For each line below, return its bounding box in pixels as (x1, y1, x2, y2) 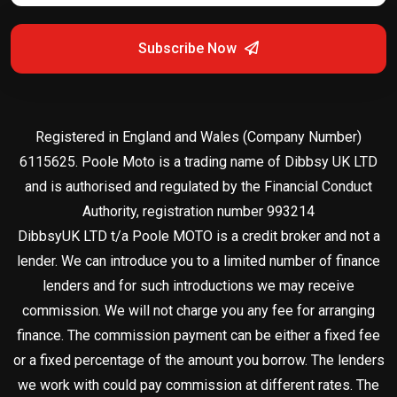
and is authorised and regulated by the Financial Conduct (25, 177, 372, 195)
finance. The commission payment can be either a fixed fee (17, 326, 380, 344)
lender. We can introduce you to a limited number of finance (17, 252, 380, 269)
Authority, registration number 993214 (82, 202, 315, 220)
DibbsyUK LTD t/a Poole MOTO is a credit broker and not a (17, 227, 380, 245)
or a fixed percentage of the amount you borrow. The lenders (12, 351, 385, 369)
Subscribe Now (138, 39, 240, 57)
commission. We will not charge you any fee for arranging (22, 301, 375, 319)
